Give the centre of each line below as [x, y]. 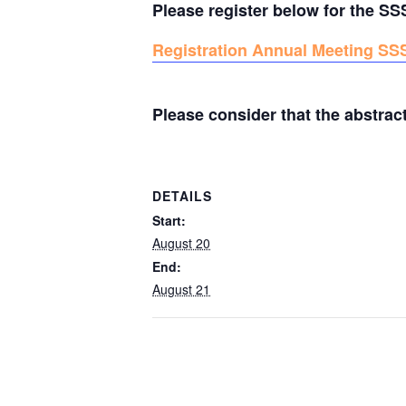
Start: [169, 220]
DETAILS [182, 195]
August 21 [181, 289]
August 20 [181, 242]
